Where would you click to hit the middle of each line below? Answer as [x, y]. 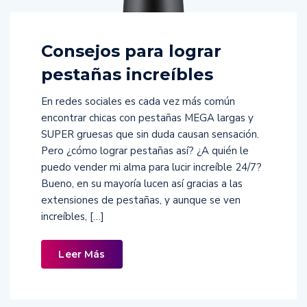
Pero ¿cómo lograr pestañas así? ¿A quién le [145, 151]
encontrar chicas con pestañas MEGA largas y [147, 118]
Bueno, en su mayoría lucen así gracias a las [142, 184]
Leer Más [82, 255]
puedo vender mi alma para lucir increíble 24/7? [151, 168]
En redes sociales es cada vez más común [138, 102]
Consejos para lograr [131, 51]
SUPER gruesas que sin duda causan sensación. [150, 135]
